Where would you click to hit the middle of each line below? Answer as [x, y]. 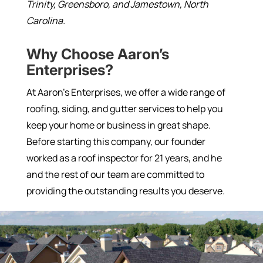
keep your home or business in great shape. [118, 125]
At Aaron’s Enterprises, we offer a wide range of [126, 92]
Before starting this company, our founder [116, 141]
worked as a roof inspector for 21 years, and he [124, 158]
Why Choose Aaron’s [97, 54]
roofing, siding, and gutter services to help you [124, 108]
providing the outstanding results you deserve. [125, 190]
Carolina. [45, 20]
